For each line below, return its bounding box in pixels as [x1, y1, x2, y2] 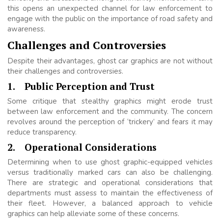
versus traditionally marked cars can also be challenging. [7, 167, 213, 178]
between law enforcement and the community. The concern [7, 107, 213, 117]
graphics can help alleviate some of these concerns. [7, 209, 179, 219]
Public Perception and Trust [25, 80, 155, 93]
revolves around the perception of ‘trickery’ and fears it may [7, 117, 213, 127]
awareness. [7, 24, 45, 34]
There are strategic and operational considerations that [7, 178, 213, 188]
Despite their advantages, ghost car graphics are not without [7, 56, 213, 66]
